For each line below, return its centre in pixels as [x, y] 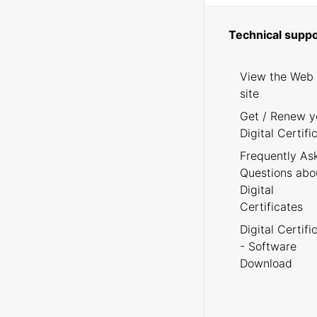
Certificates [271, 207]
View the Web [276, 77]
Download [266, 264]
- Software [268, 247]
